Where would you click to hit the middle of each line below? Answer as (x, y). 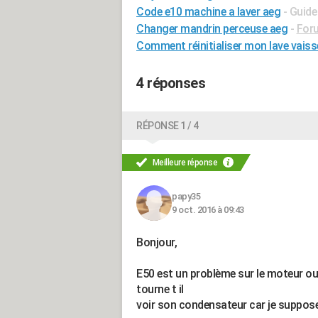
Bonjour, (157, 242)
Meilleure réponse (185, 163)
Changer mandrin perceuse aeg (212, 29)
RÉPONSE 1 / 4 (168, 126)
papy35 (186, 196)
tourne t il (160, 289)
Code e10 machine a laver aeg (208, 12)
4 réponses (171, 83)
